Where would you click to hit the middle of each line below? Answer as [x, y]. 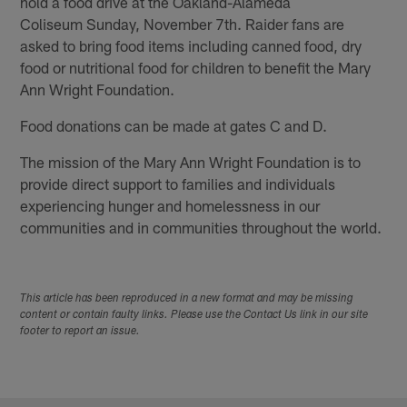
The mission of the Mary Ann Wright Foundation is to [191, 161]
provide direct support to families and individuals [178, 183]
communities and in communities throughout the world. [201, 227]
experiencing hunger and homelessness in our [170, 205]
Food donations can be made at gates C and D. [174, 125]
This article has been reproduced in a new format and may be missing [187, 298]
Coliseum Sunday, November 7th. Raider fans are [183, 23]
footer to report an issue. [80, 331]
